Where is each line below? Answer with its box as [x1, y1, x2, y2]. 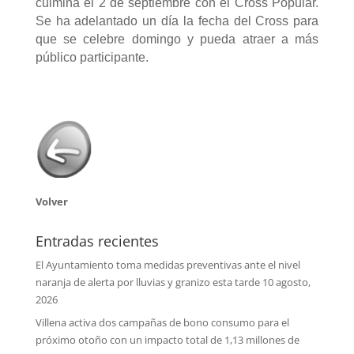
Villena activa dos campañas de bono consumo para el [35, 314, 289, 330]
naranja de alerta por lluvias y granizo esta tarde [35, 275, 260, 289]
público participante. [35, 51, 149, 64]
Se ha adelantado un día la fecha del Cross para [35, 14, 319, 28]
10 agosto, [262, 275, 311, 289]
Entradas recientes [35, 232, 159, 250]
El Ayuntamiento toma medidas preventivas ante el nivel [35, 258, 300, 272]
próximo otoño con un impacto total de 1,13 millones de [35, 332, 299, 347]
